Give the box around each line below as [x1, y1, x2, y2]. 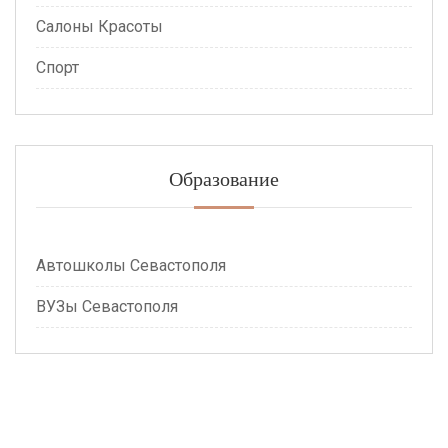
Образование [169, 166, 279, 191]
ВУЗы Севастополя [36, 297, 178, 316]
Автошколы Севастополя [36, 256, 226, 275]
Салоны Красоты [36, 17, 163, 36]
